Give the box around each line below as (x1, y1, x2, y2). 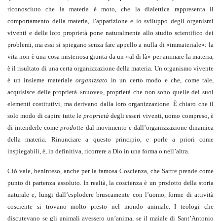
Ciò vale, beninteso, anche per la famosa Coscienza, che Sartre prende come (7, 167, 214, 175)
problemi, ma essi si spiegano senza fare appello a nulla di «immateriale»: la (7, 41, 214, 49)
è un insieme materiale (7, 76, 75, 84)
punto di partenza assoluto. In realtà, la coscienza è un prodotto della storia (7, 179, 214, 187)
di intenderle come (7, 124, 61, 132)
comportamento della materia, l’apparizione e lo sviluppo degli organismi (7, 17, 214, 25)
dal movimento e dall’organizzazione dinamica (85, 124, 214, 132)
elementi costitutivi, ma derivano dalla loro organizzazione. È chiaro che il (7, 100, 214, 108)
